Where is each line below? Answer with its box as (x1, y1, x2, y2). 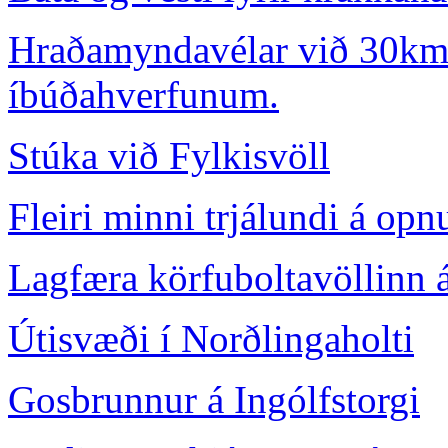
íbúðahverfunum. (8, 72, 279, 116)
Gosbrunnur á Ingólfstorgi (8, 377, 420, 421)
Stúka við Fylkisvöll (8, 133, 330, 177)
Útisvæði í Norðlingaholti (8, 316, 414, 360)
